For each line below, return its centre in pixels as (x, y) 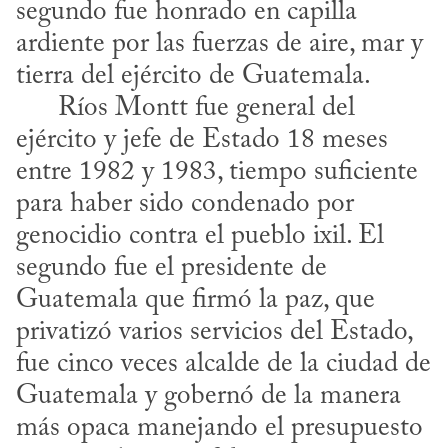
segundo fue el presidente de (171, 269)
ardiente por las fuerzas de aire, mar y (219, 45)
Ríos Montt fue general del (37, 109)
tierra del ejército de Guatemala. (196, 77)
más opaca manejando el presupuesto (219, 429)
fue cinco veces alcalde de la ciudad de (223, 365)
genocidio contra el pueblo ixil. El (200, 237)
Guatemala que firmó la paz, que (195, 301)
